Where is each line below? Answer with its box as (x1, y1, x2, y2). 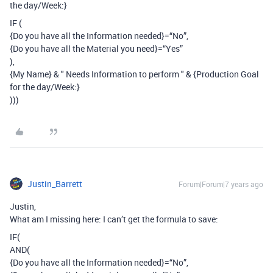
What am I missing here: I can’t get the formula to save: (10, 213, 218, 225)
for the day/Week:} (10, 81, 80, 93)
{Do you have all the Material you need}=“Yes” (10, 43, 183, 54)
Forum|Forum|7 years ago (179, 179, 263, 189)
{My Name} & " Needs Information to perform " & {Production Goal (10, 68, 259, 80)
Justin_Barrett (27, 178, 82, 190)
